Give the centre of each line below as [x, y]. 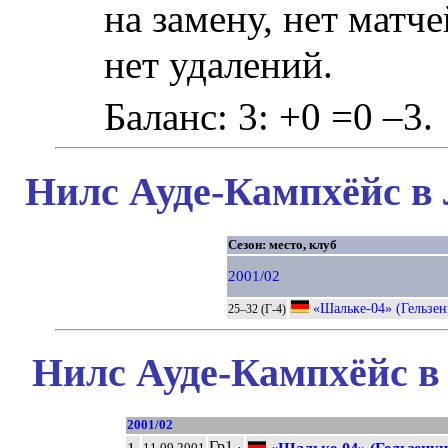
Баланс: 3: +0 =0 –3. [269, 117]
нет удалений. [219, 65]
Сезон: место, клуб [282, 244]
